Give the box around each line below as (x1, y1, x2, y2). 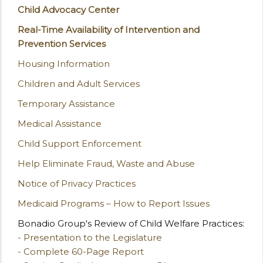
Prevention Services (18, 38, 106, 50)
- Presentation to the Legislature (18, 232, 162, 244)
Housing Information (18, 58, 112, 70)
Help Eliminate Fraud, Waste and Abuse (18, 158, 197, 170)
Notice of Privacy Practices (18, 178, 136, 190)
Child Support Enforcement (18, 138, 144, 150)
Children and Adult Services (18, 78, 140, 90)
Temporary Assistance (18, 98, 115, 110)
